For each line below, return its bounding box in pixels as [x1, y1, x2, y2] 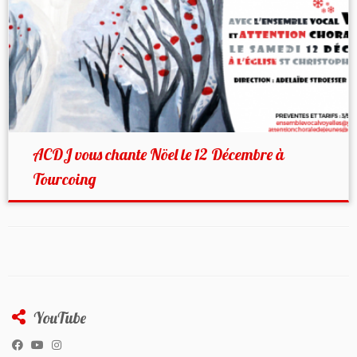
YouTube [33, 308, 86, 328]
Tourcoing [32, 169, 96, 189]
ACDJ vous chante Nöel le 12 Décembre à [32, 144, 284, 164]
